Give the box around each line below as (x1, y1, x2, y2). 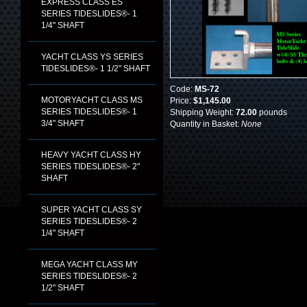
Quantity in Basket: (170, 119, 241, 129)
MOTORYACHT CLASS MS (41, 95, 143, 105)
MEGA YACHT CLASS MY (41, 260, 138, 269)
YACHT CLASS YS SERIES (41, 52, 143, 62)
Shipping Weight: (170, 108, 236, 117)
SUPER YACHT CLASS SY (41, 205, 142, 214)
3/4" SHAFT (41, 119, 84, 128)
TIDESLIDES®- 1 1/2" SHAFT (41, 64, 150, 73)
